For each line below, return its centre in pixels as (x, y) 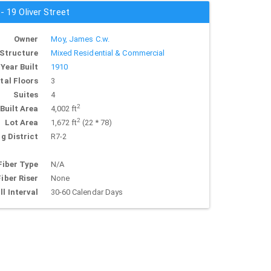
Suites (26, 95)
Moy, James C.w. (80, 39)
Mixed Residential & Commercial (108, 53)
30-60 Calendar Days (87, 192)
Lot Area (21, 122)
